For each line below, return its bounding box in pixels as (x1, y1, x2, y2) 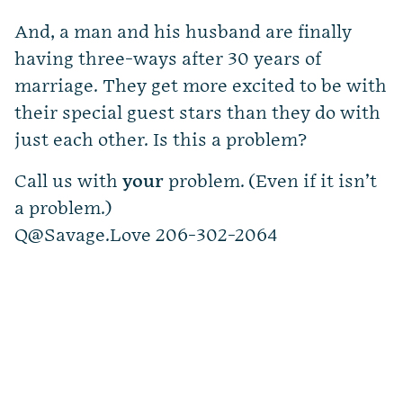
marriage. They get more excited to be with (14, 76, 387, 98)
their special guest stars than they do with (14, 103, 381, 125)
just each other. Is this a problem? (14, 130, 307, 152)
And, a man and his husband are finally (14, 22, 352, 44)
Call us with (14, 171, 122, 193)
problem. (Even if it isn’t (164, 171, 377, 193)
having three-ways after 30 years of (14, 49, 321, 71)
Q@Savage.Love (14, 225, 151, 247)
